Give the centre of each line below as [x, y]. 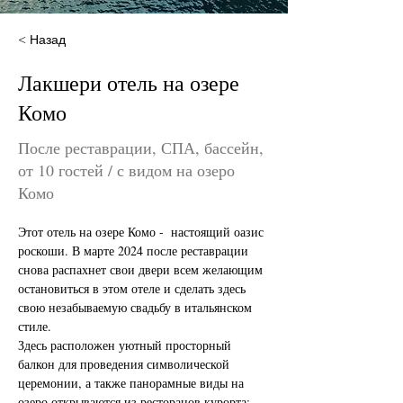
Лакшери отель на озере [129, 83]
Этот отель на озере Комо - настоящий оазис [143, 232]
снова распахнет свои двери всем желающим [142, 269]
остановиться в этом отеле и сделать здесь [134, 288]
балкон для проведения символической [125, 364]
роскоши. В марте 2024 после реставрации [135, 251]
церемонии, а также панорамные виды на [133, 383]
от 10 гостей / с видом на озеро [126, 170]
